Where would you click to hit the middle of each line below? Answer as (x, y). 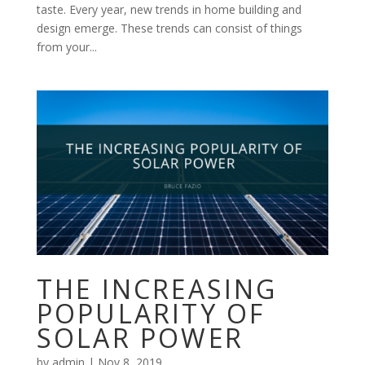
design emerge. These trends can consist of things (169, 28)
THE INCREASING (157, 288)
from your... (66, 46)
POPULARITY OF (151, 313)
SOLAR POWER (140, 337)
